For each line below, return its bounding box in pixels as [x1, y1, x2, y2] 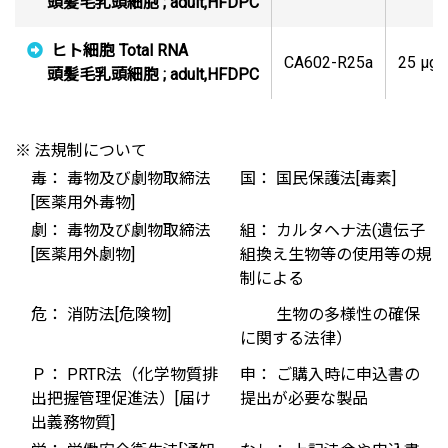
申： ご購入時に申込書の [240, 365, 420, 385]
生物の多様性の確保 [240, 305, 420, 325]
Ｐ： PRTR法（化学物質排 [31, 365, 218, 385]
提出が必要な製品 [240, 389, 368, 409]
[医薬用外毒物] [31, 193, 135, 213]
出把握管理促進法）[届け [31, 389, 211, 409]
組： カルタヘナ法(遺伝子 [240, 221, 425, 241]
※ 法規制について [15, 141, 147, 161]
